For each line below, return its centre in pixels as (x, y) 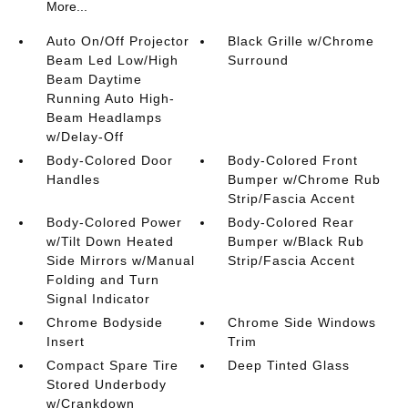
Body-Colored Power (114, 222)
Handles (73, 179)
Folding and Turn (102, 280)
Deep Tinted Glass (289, 365)
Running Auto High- (110, 98)
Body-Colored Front (293, 160)
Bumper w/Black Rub (296, 241)
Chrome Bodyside (104, 322)
